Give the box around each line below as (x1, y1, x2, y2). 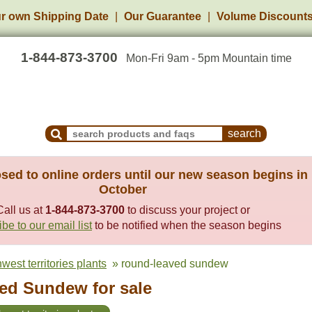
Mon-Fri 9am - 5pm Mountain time (125, 52, 292, 64)
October (99, 182, 147, 196)
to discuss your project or (125, 204, 250, 216)
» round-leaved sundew (107, 258, 228, 270)
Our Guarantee (124, 10, 201, 22)
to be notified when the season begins (92, 219, 281, 231)
